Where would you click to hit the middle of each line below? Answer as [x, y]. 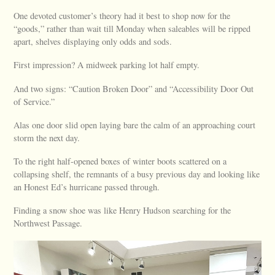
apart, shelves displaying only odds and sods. [93, 42]
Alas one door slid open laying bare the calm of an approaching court [135, 125]
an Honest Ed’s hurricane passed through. [87, 187]
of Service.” [34, 101]
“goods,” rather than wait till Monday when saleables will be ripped [132, 29]
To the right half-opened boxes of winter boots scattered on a [120, 161]
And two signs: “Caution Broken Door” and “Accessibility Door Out [134, 88]
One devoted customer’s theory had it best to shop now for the [122, 16]
